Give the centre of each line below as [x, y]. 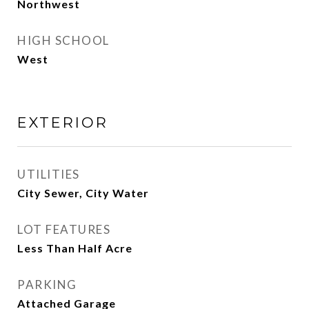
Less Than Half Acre [75, 248]
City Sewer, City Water [83, 193]
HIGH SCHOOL [63, 40]
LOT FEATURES [64, 229]
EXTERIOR [63, 122]
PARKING [47, 285]
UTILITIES [49, 174]
